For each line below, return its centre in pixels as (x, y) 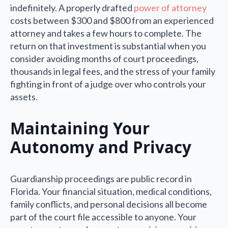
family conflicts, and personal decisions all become (109, 204)
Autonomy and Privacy (101, 147)
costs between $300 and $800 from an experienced (112, 20)
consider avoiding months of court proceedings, (104, 58)
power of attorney (170, 7)
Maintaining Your (80, 129)
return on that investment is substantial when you (108, 46)
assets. (24, 96)
